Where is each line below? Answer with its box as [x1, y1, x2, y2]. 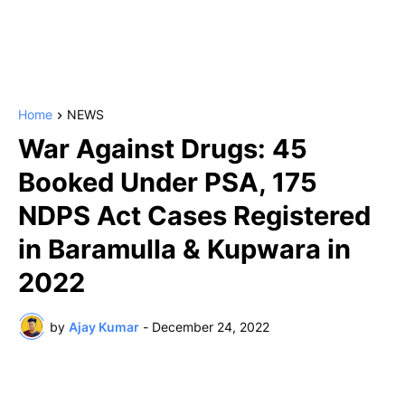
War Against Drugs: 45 [18, 133, 307, 165]
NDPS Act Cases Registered [18, 200, 371, 232]
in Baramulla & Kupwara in [18, 233, 351, 266]
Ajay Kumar [69, 318, 139, 334]
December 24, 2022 [152, 318, 269, 334]
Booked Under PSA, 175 [18, 166, 317, 199]
